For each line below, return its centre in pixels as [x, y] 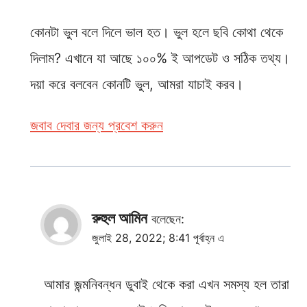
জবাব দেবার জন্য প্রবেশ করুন [97, 125]
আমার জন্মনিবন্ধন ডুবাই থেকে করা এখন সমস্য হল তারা [167, 284]
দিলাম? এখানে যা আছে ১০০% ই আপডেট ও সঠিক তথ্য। [160, 58]
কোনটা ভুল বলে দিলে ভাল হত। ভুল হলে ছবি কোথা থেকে [157, 32]
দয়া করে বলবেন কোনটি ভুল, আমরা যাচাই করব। [137, 84]
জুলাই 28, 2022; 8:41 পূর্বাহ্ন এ [158, 237]
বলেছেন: [168, 219]
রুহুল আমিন [120, 217]
